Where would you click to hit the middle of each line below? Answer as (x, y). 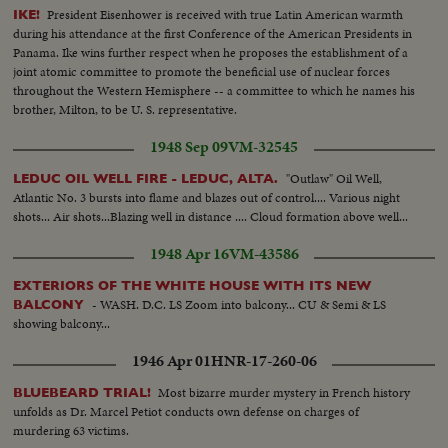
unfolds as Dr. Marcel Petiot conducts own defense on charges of (186, 412)
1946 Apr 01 (171, 361)
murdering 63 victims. (71, 431)
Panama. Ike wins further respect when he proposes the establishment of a (211, 53)
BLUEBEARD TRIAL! (82, 393)
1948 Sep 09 (189, 147)
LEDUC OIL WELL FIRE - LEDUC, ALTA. (148, 179)
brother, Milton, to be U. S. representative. (125, 110)
